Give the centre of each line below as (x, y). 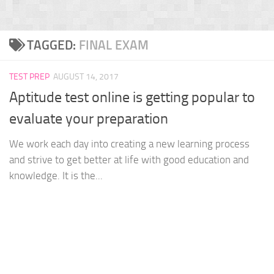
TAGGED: (53, 45)
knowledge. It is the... (56, 176)
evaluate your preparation (89, 119)
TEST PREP (29, 77)
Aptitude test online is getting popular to (132, 98)
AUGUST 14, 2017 (86, 77)
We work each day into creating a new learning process (129, 144)
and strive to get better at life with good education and (129, 160)
